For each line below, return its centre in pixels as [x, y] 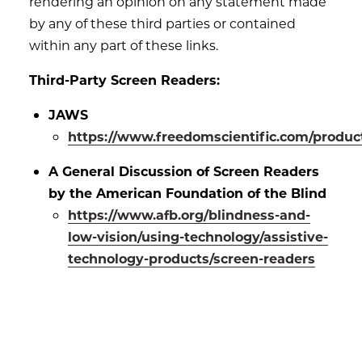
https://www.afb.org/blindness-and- [189, 215]
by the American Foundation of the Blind [187, 193]
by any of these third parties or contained [162, 23]
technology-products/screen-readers [192, 258]
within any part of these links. [124, 45]
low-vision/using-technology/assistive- [198, 236]
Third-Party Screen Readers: [124, 80]
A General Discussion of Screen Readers [184, 171]
